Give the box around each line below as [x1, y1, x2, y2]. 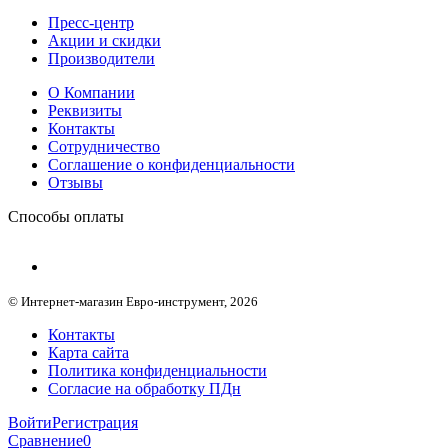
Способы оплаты [8, 207, 124, 225]
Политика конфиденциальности [48, 361, 267, 379]
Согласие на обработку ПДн [48, 379, 241, 397]
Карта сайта [48, 343, 129, 361]
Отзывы [48, 173, 103, 191]
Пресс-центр [48, 13, 134, 31]
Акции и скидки [48, 31, 161, 49]
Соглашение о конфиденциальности [48, 155, 295, 173]
